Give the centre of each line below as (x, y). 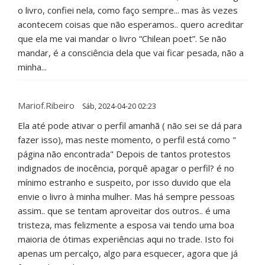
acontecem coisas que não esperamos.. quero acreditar (131, 25)
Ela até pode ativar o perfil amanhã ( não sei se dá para (130, 126)
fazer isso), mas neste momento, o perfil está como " (127, 140)
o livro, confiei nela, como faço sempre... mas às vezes (128, 10)
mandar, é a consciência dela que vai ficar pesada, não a (131, 53)
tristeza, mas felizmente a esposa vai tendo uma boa (126, 225)
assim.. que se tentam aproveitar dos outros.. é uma (124, 211)
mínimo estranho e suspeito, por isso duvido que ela (124, 182)
